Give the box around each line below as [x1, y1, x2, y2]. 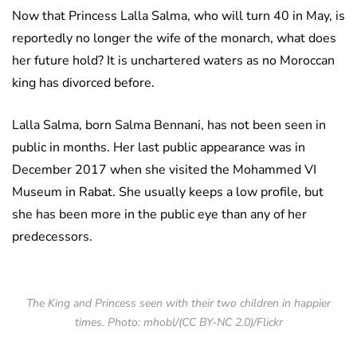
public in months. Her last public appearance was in [12, 139, 305, 157]
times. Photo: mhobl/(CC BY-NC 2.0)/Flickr [74, 315, 283, 331]
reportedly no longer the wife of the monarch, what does [12, 29, 336, 48]
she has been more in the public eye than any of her [12, 206, 307, 224]
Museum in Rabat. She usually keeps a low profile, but [12, 183, 324, 202]
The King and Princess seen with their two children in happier [26, 296, 331, 312]
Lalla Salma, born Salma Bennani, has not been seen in [12, 116, 326, 135]
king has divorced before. [12, 74, 155, 92]
